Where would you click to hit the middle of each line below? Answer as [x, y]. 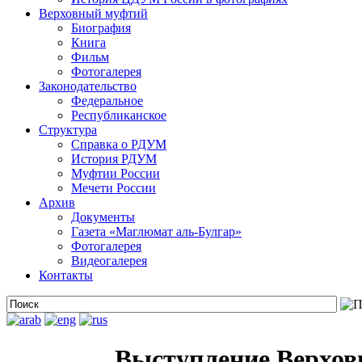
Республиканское [119, 115]
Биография [101, 28]
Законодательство [88, 86]
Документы [103, 217]
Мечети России [114, 188]
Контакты [66, 275]
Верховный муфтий [93, 13]
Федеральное [107, 101]
